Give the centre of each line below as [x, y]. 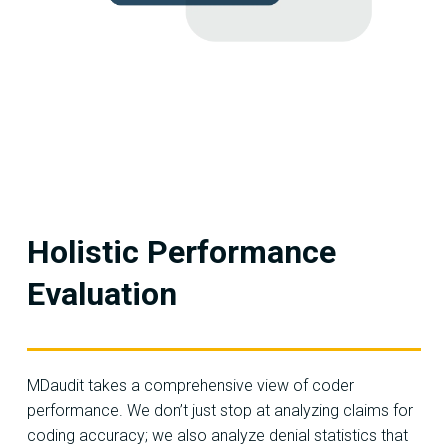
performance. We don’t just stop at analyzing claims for [220, 411]
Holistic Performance [181, 251]
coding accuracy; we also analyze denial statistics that [217, 436]
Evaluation [102, 293]
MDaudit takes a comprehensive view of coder [190, 386]
